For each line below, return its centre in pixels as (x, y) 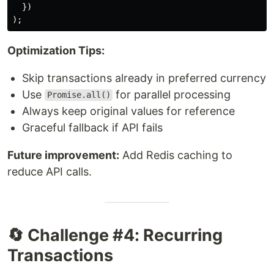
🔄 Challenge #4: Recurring (115, 235)
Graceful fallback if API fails (92, 127)
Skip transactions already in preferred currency (144, 78)
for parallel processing (172, 94)
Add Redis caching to (176, 155)
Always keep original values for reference (128, 111)
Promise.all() (79, 95)
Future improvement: (63, 155)
